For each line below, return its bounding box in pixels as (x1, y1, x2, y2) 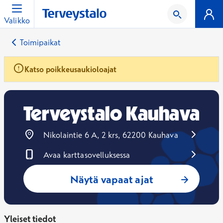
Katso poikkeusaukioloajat (24, 64, 116, 74)
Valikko (4, 15, 30, 26)
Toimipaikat (20, 37, 61, 47)
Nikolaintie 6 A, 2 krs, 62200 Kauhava (43, 130, 178, 140)
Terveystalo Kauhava (23, 101, 200, 125)
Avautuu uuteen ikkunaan (22, 155, 112, 165)
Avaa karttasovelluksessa (43, 150, 130, 160)
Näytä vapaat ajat (70, 173, 153, 186)
